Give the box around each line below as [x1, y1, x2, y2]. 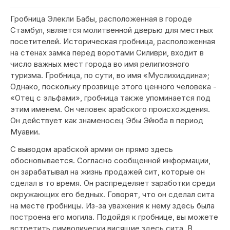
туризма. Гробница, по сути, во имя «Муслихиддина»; [10, 70, 209, 80]
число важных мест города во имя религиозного [10, 59, 189, 69]
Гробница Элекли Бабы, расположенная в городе [10, 14, 192, 24]
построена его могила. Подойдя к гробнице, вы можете [10, 212, 218, 222]
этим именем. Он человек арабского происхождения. [10, 104, 210, 114]
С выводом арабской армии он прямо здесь [10, 144, 173, 154]
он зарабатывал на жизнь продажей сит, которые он [10, 167, 205, 177]
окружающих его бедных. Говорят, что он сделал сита [10, 189, 215, 199]
